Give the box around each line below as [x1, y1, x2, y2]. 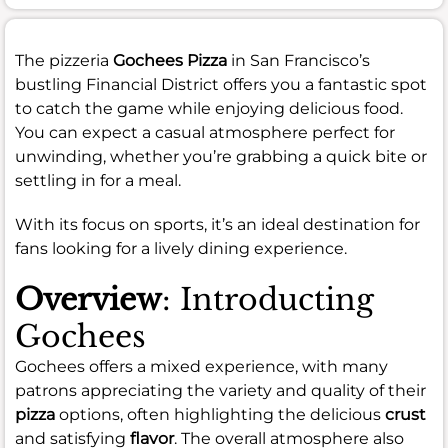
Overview [15, 280, 162, 318]
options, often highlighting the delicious [55, 404, 385, 424]
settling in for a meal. [15, 170, 181, 190]
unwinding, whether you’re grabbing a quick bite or [15, 146, 427, 166]
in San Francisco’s [227, 50, 370, 70]
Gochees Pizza [113, 50, 227, 70]
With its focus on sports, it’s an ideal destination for [15, 214, 420, 234]
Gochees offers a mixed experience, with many [15, 356, 388, 376]
